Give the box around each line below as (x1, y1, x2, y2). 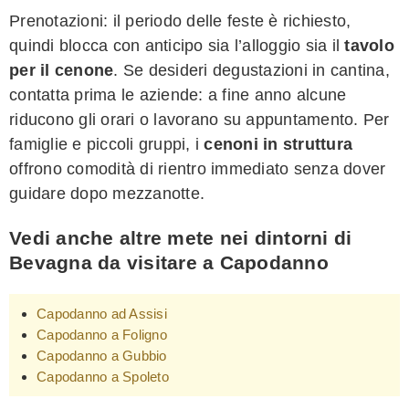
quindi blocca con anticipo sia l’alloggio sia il (9, 37, 345, 56)
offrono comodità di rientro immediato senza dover (9, 160, 386, 179)
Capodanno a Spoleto (37, 369, 169, 385)
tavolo (344, 37, 394, 56)
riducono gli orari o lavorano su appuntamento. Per (9, 110, 390, 130)
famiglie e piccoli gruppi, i (9, 135, 204, 154)
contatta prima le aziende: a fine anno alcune (9, 86, 347, 105)
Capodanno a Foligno (37, 327, 167, 343)
